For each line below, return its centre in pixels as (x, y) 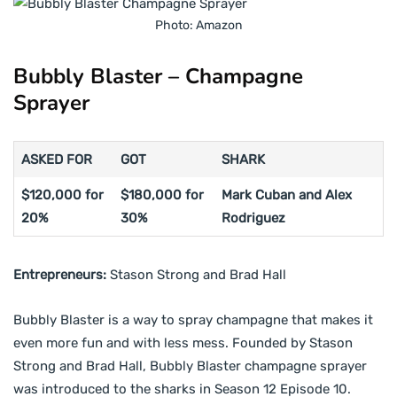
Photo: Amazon (198, 26)
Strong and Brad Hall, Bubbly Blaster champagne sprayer (190, 366)
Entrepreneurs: (60, 275)
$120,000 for (62, 195)
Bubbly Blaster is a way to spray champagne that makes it (193, 320)
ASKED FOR (56, 160)
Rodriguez (253, 218)
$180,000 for (162, 195)
